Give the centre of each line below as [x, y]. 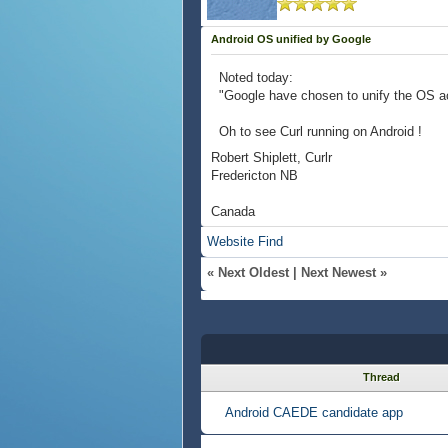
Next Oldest [253, 272]
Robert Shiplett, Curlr [271, 157]
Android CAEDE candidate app [314, 412]
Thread [381, 377]
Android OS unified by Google [291, 39]
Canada [233, 211]
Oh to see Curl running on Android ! [320, 131]
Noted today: [256, 77]
